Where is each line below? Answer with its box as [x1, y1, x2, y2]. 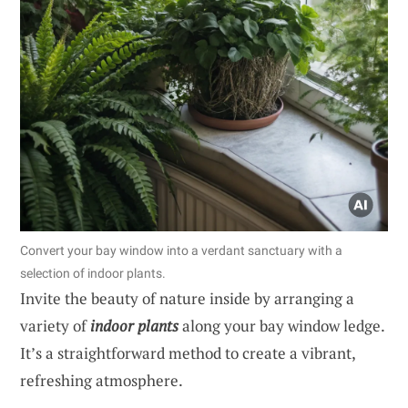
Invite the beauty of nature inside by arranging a [20, 287, 354, 309]
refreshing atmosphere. [20, 369, 183, 391]
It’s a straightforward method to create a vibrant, [20, 342, 355, 363]
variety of [20, 314, 90, 336]
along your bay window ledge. [178, 314, 384, 336]
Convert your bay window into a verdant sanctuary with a [20, 242, 342, 258]
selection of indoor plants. [20, 265, 166, 280]
